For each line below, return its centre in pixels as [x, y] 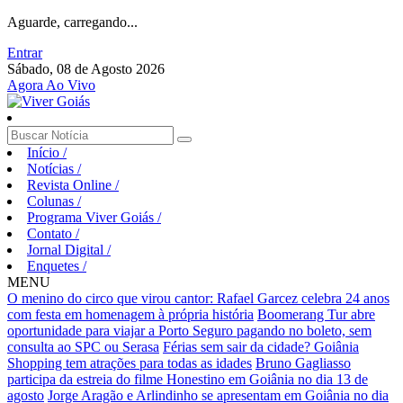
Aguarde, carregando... [72, 22]
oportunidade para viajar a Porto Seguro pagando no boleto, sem [189, 331]
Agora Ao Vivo [51, 85]
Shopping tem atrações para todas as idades [130, 363]
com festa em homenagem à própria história [130, 314]
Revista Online [71, 185]
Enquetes [55, 266]
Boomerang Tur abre [316, 314]
